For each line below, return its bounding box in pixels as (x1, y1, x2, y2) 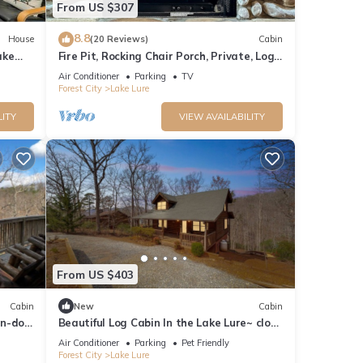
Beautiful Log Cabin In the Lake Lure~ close (58, 316, 283, 330)
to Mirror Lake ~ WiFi (58, 331, 169, 344)
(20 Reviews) (89, 33, 148, 45)
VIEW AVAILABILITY (179, 110, 265, 122)
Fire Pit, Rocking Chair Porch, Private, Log (58, 49, 275, 62)
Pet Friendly (181, 337, 229, 349)
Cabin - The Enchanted (58, 63, 179, 77)
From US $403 (56, 267, 134, 282)
